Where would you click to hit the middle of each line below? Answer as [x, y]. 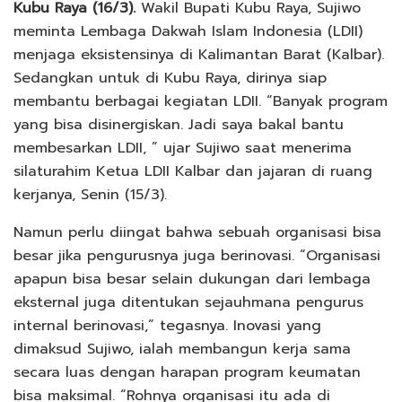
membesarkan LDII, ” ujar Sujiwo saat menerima [183, 149]
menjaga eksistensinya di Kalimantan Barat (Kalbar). [199, 55]
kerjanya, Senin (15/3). [90, 195]
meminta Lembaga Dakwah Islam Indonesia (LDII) [188, 32]
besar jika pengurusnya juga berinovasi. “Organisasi [197, 256]
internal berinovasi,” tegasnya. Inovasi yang [167, 326]
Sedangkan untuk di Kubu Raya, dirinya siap [170, 79]
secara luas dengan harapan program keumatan [187, 373]
